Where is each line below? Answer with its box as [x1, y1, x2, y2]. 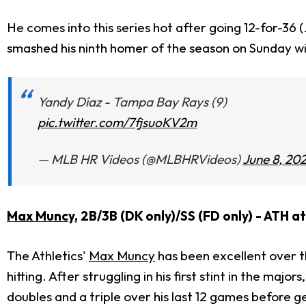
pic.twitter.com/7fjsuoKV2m [38, 114, 197, 131]
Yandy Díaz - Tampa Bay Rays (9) [38, 94, 227, 111]
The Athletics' [7, 247, 89, 264]
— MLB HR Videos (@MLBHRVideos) [38, 151, 242, 168]
